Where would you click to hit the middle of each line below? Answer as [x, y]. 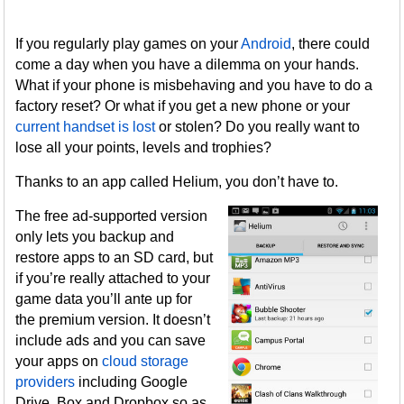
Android [266, 44]
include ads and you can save [111, 340]
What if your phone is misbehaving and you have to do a [194, 85]
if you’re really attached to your [113, 278]
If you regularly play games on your [129, 44]
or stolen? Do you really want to [258, 127]
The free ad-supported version [112, 216]
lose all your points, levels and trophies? [144, 147]
